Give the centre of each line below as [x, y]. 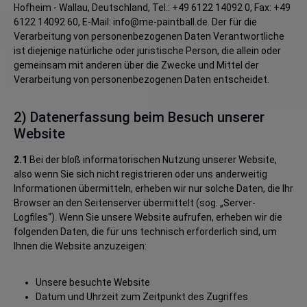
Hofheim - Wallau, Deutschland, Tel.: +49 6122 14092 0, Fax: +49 [152, 8]
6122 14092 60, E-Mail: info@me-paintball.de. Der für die [135, 22]
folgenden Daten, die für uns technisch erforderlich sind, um [145, 232]
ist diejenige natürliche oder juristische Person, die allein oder [147, 51]
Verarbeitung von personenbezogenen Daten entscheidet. [142, 79]
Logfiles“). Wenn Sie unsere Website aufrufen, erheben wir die [148, 217]
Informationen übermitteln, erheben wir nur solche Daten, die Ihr [153, 188]
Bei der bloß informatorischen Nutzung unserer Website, [152, 160]
